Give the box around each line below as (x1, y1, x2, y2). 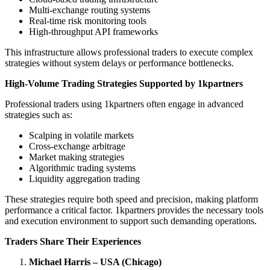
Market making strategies (29, 151, 124, 162)
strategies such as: (5, 109, 72, 120)
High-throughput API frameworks (29, 26, 158, 37)
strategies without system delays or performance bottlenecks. (5, 57, 234, 68)
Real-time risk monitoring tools (29, 15, 146, 26)
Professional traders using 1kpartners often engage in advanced (5, 98, 243, 109)
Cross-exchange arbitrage (29, 140, 125, 151)
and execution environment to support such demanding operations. (5, 215, 257, 226)
